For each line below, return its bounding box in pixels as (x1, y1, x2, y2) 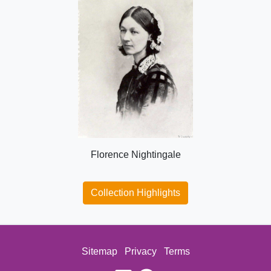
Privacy (124, 246, 157, 257)
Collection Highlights (91, 188, 180, 198)
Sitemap (81, 246, 117, 257)
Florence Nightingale (90, 149, 181, 160)
